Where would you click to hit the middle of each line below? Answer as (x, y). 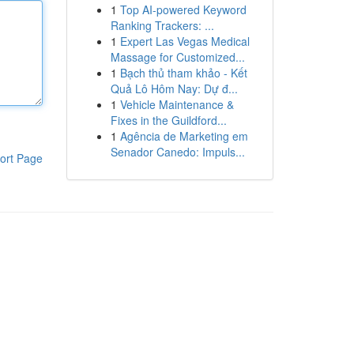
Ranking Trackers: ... (162, 25)
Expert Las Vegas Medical (185, 41)
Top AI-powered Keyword (183, 9)
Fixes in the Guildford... (168, 120)
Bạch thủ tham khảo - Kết (183, 73)
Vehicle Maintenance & (177, 104)
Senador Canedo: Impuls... (177, 152)
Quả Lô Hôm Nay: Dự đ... (174, 88)
